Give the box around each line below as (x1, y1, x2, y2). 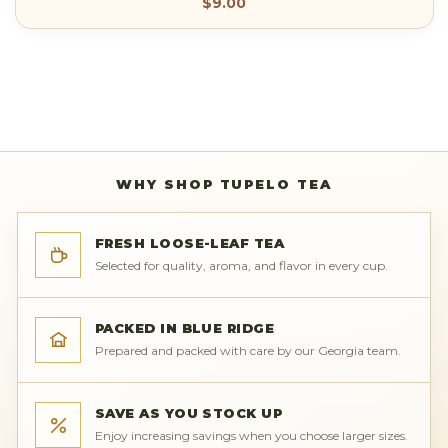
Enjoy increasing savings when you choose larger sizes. (95, 428, 408, 444)
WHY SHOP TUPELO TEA (115, 176, 333, 193)
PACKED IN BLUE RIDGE (95, 320, 275, 337)
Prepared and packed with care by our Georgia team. (95, 343, 401, 359)
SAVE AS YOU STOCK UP (95, 405, 283, 422)
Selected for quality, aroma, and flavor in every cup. (95, 258, 388, 274)
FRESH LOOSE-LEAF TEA (95, 235, 285, 252)
